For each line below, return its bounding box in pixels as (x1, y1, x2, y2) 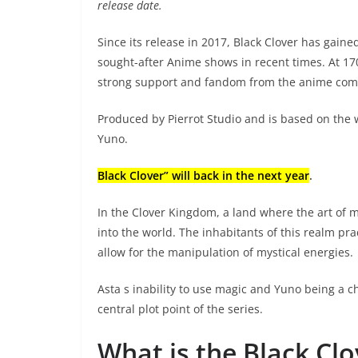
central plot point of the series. (97, 300, 263, 316)
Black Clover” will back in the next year (97, 167, 309, 183)
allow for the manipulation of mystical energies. (97, 244, 353, 260)
